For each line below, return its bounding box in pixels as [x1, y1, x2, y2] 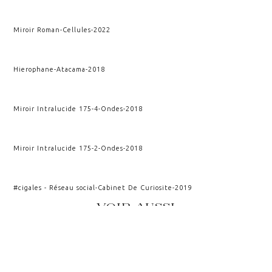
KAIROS [118, 256, 154, 265]
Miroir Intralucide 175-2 [13, 144, 99, 152]
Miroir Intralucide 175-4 [13, 104, 99, 112]
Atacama [56, 65, 86, 73]
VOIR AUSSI [97, 200, 175, 212]
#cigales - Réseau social [13, 183, 96, 191]
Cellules [63, 25, 92, 33]
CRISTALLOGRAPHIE [92, 216, 180, 225]
